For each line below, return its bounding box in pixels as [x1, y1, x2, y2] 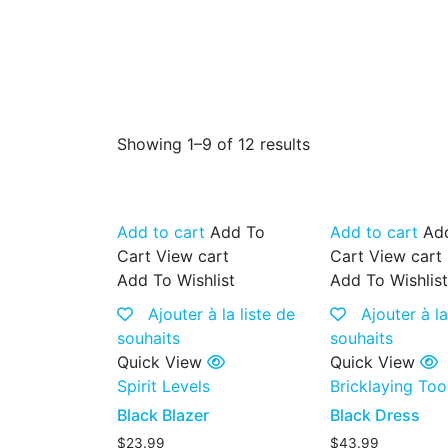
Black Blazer [117, 405, 209, 425]
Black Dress [330, 405, 421, 425]
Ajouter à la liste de [148, 304, 295, 324]
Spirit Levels [117, 376, 210, 396]
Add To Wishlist [117, 270, 235, 290]
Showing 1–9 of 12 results [117, 134, 310, 154]
